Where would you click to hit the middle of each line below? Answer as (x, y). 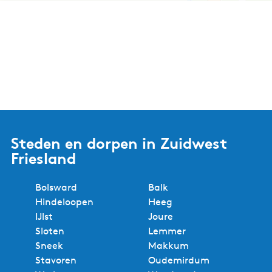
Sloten (50, 231)
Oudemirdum (179, 260)
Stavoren (56, 260)
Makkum (168, 246)
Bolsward (56, 187)
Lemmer (167, 231)
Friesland (43, 158)
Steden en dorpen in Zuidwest (119, 143)
